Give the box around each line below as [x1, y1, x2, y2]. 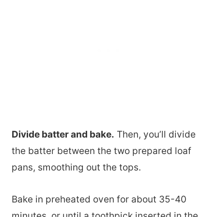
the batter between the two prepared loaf [12, 145, 191, 157]
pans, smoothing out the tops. [12, 162, 141, 173]
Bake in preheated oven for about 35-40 [12, 194, 186, 205]
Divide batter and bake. [12, 129, 114, 140]
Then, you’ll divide [114, 129, 196, 140]
